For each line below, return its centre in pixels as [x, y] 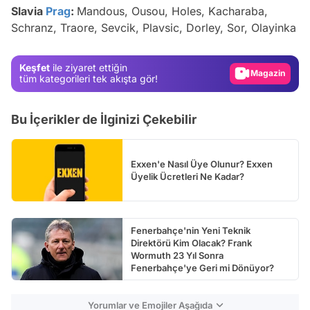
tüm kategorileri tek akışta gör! [89, 79]
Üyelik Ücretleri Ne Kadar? [188, 176]
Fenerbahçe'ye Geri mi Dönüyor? [202, 267]
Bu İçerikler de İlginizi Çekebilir [104, 119]
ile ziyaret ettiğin [89, 68]
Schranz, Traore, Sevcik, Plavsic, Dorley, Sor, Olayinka [154, 27]
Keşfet [35, 68]
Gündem [276, 51]
